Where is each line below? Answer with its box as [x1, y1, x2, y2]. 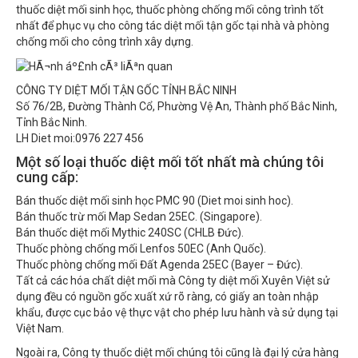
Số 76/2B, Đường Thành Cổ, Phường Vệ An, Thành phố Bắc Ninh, [16, 91, 337, 105]
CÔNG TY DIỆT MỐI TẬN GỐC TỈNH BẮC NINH [16, 75, 237, 89]
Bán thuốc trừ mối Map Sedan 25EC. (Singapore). [16, 201, 262, 215]
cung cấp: [16, 160, 78, 177]
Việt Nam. [16, 313, 64, 327]
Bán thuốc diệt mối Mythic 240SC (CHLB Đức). [16, 217, 244, 231]
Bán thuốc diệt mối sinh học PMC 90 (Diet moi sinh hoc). [16, 185, 293, 199]
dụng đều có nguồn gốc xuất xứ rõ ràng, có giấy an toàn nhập [16, 281, 319, 295]
